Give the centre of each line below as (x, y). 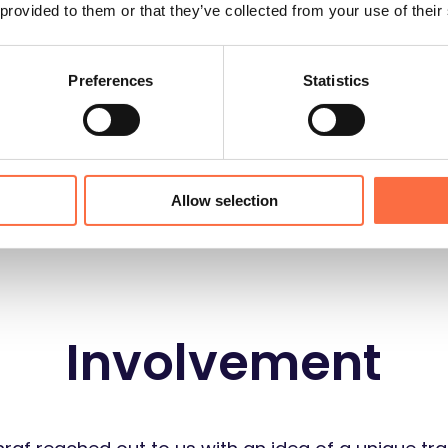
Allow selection (224, 200)
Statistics (336, 80)
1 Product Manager (244, 35)
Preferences (111, 80)
